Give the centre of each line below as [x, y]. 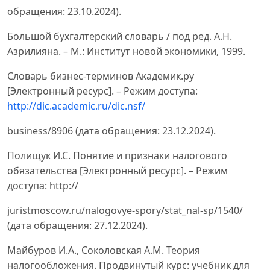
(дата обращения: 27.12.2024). [77, 226]
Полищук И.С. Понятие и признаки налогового [117, 156]
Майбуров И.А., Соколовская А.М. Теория [104, 250]
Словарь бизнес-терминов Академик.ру [101, 76]
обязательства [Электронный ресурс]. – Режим [118, 171]
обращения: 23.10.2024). [64, 12]
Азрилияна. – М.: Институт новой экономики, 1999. [126, 52]
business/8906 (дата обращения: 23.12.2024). [111, 131]
